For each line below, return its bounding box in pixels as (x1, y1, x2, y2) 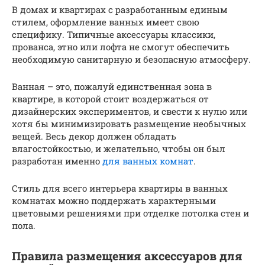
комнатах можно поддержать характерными (12, 195, 216, 207)
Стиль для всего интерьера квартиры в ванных (12, 182, 228, 195)
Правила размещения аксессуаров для (12, 248, 243, 263)
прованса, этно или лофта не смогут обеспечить (12, 41, 230, 53)
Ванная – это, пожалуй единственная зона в (12, 80, 212, 93)
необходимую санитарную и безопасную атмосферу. (12, 53, 251, 66)
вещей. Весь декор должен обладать (12, 130, 176, 143)
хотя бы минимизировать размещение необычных (12, 118, 246, 130)
